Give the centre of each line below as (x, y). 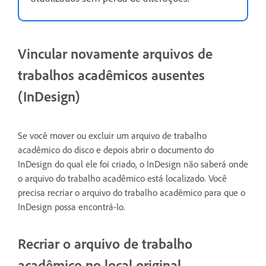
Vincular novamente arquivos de (115, 53)
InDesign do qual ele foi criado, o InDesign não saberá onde (133, 164)
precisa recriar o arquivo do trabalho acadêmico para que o (132, 192)
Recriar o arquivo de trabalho (105, 243)
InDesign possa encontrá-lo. (72, 206)
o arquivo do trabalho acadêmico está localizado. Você (122, 178)
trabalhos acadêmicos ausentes (111, 75)
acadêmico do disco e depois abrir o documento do (116, 149)
